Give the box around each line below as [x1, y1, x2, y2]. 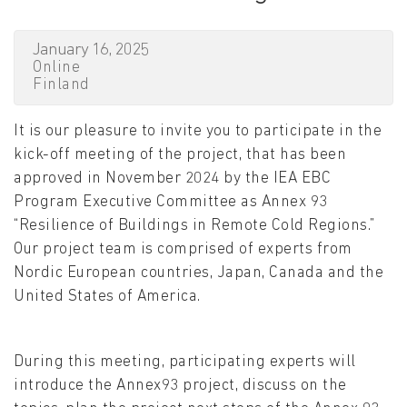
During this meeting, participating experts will [14, 354, 356, 371]
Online [33, 60, 80, 76]
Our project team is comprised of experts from [14, 242, 352, 258]
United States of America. [14, 289, 201, 305]
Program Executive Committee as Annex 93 [14, 194, 328, 211]
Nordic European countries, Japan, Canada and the [14, 265, 383, 282]
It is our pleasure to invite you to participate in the [14, 124, 382, 140]
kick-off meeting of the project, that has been [14, 147, 346, 164]
